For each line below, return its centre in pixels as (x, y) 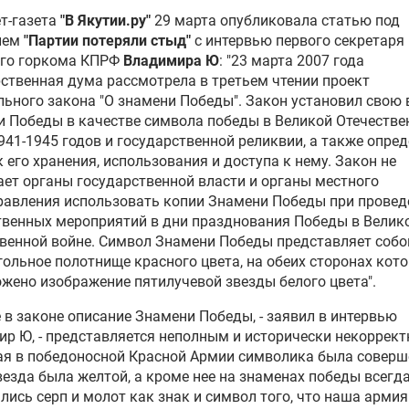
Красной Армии (182, 357)
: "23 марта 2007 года (292, 61)
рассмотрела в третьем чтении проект (236, 81)
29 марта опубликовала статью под (275, 21)
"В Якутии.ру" (105, 21)
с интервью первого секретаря (298, 41)
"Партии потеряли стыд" (107, 41)
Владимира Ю (171, 61)
